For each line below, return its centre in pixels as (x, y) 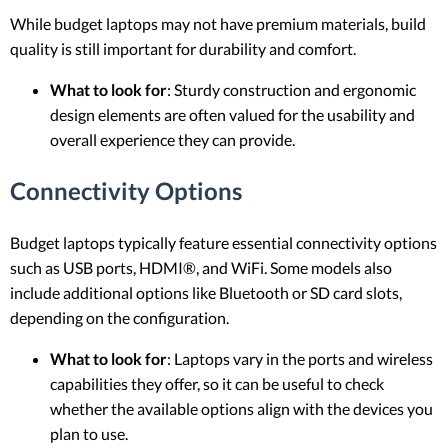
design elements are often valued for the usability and (232, 115)
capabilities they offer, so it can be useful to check (217, 384)
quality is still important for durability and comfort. (183, 49)
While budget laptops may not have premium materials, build (218, 24)
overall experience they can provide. (172, 140)
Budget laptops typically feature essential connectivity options (223, 243)
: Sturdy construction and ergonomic (291, 90)
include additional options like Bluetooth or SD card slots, (206, 293)
